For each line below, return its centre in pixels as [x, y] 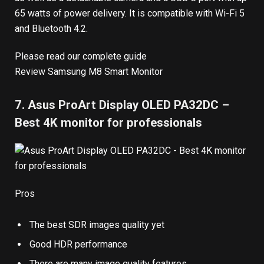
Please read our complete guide [81, 56]
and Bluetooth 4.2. [51, 28]
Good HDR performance [78, 244]
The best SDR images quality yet [97, 225]
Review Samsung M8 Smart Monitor [89, 71]
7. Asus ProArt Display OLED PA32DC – [122, 105]
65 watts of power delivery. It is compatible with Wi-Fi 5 [130, 13]
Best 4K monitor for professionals [108, 122]
